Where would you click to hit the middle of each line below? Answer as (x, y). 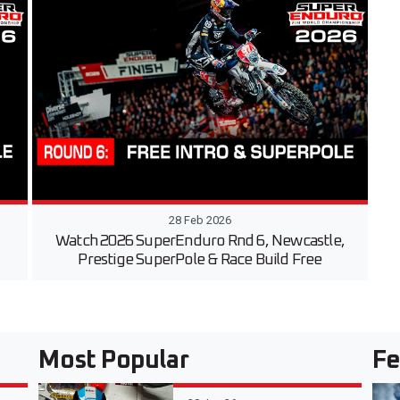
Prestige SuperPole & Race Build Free (200, 260)
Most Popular (113, 361)
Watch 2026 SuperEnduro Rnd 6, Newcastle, (200, 242)
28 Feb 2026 (200, 221)
